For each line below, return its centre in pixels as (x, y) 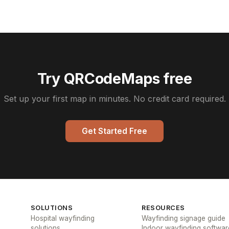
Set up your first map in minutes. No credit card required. (114, 99)
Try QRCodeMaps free (114, 78)
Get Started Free (114, 131)
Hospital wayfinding (62, 218)
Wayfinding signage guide (184, 218)
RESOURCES (163, 208)
